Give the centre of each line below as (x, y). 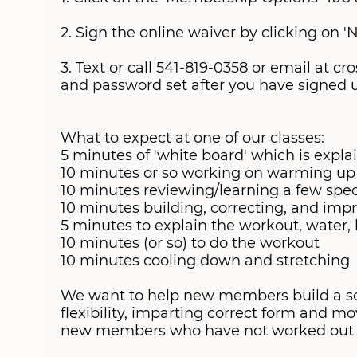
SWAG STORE (55, 39)
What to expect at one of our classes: (192, 138)
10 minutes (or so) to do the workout (190, 243)
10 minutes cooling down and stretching (205, 261)
